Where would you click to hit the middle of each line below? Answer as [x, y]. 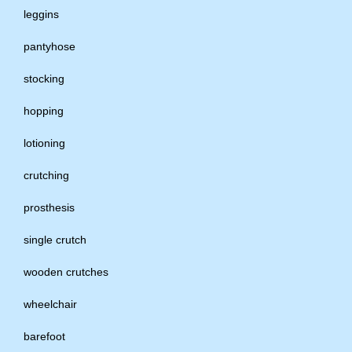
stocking [44, 78]
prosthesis [49, 207]
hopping [44, 110]
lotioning [44, 143]
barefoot [44, 336]
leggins [41, 14]
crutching [46, 175]
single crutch [55, 239]
